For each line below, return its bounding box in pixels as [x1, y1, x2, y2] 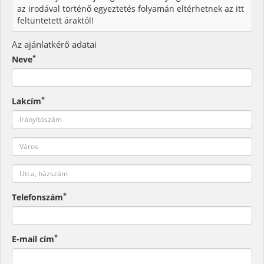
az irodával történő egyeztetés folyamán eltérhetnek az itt [17, 2, 244, 14]
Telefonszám [12, 192, 63, 203]
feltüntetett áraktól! [17, 14, 94, 26]
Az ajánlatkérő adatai [12, 38, 97, 50]
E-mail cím [12, 233, 54, 245]
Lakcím [12, 95, 41, 107]
